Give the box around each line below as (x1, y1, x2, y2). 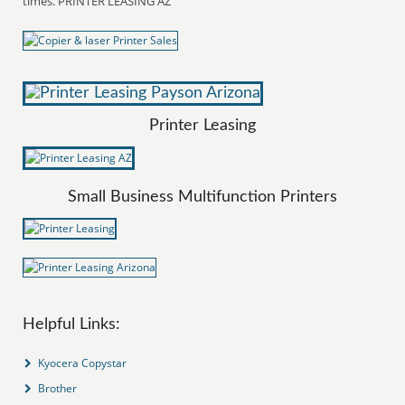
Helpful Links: (23, 316, 121, 333)
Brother (38, 380, 78, 396)
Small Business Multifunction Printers (68, 188, 337, 205)
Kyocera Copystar (38, 354, 127, 371)
